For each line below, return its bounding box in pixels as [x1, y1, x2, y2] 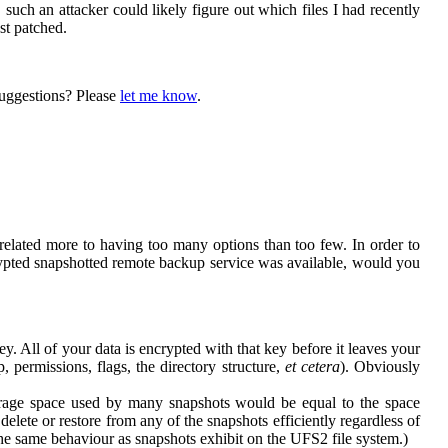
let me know [120, 86, 197, 104]
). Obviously [339, 358, 421, 375]
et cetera [284, 358, 340, 375]
